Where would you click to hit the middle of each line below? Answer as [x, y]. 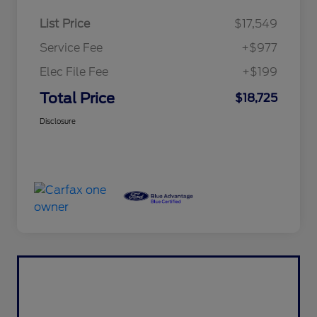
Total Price [77, 99]
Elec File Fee [74, 72]
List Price [65, 24]
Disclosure [58, 121]
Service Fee [71, 48]
